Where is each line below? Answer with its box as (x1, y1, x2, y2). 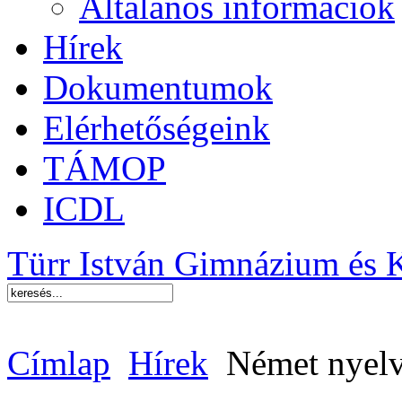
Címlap (7, 344, 110, 382)
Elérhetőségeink (43, 109, 270, 147)
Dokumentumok (43, 68, 273, 107)
